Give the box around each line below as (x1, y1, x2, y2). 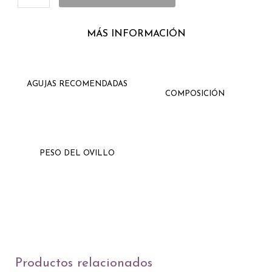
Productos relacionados (15, 256, 152, 270)
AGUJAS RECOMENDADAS (26, 80, 127, 89)
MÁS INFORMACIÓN (86, 29, 186, 39)
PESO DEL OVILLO (39, 149, 115, 158)
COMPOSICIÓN (165, 90, 225, 98)
